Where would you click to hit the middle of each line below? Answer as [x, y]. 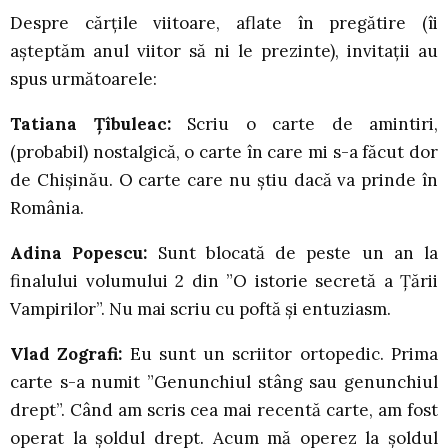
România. [47, 208]
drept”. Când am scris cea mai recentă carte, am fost [224, 410]
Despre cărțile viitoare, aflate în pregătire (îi [224, 23]
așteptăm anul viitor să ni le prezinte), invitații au [224, 51]
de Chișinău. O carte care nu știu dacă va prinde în [224, 180]
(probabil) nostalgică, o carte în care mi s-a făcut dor [224, 152]
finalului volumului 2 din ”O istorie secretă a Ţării [224, 281]
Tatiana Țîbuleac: [98, 124]
